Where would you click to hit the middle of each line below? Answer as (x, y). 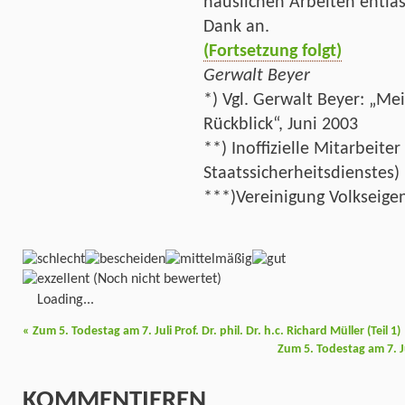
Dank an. (236, 27)
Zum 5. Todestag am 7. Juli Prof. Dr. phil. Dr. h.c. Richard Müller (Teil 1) (215, 332)
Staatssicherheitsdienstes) (301, 173)
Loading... (66, 300)
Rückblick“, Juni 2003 (281, 124)
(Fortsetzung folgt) (273, 51)
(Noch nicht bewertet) (155, 279)
